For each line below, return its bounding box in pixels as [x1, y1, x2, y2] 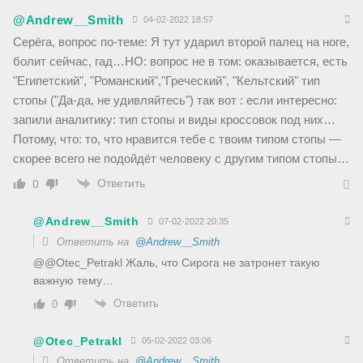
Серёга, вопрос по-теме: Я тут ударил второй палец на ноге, [13, 34, 349, 49]
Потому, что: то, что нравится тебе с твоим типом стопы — [13, 131, 341, 146]
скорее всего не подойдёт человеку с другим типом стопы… [13, 151, 349, 165]
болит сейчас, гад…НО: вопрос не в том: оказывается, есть [13, 53, 348, 68]
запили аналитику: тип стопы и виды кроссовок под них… [13, 112, 335, 126]
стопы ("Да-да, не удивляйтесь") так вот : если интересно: [13, 92, 337, 107]
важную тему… [33, 273, 113, 287]
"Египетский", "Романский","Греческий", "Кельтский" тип [13, 73, 320, 88]
